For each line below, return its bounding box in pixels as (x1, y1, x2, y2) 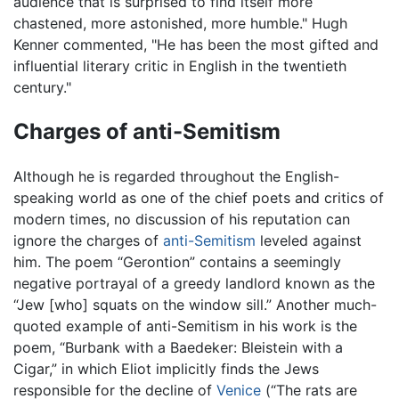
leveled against (256, 232, 362, 250)
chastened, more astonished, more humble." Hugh (13, 14, 347, 33)
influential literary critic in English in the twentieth (13, 57, 346, 76)
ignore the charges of (13, 232, 163, 250)
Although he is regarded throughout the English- (13, 167, 339, 186)
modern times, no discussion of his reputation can (13, 210, 350, 229)
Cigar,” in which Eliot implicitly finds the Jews (13, 360, 319, 379)
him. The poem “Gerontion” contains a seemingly (13, 253, 341, 272)
